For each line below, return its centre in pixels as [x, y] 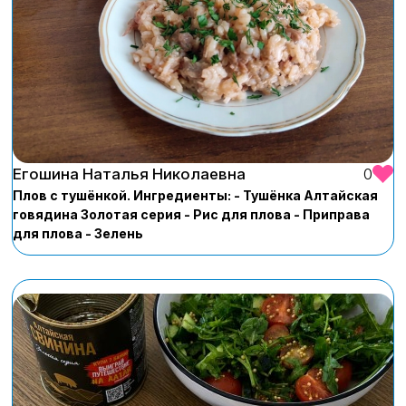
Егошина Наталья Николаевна [129, 174]
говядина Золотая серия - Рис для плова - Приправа [191, 214]
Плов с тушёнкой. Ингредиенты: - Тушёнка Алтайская [195, 195]
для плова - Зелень [78, 233]
